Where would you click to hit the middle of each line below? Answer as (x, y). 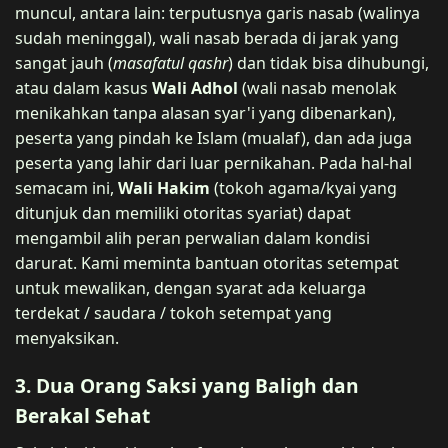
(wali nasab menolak (317, 87)
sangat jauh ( (64, 62)
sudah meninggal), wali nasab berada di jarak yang (207, 37)
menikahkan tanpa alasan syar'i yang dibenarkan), (205, 112)
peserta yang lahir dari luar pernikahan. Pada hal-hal (213, 162)
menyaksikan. (67, 337)
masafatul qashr (170, 62)
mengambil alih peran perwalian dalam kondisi (192, 237)
